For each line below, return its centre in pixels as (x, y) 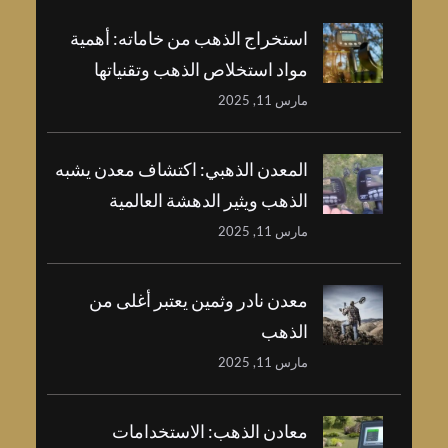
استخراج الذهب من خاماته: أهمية (257, 38)
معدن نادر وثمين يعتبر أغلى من (267, 300)
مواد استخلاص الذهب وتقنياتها (269, 69)
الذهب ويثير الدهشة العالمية (277, 200)
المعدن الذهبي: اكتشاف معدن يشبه (250, 169)
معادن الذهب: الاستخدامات (278, 431)
